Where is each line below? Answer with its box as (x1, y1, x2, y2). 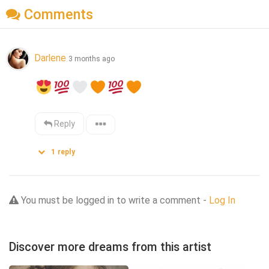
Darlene (34, 52, 68, 64)
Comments (20, 6, 93, 23)
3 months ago (68, 54, 115, 63)
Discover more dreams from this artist (9, 240, 211, 255)
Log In (209, 195, 235, 207)
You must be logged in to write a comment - (19, 195, 209, 207)
